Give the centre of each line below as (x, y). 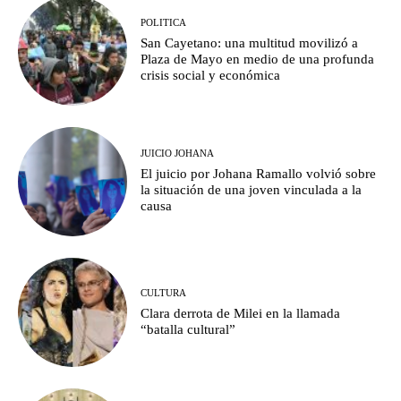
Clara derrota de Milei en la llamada (241, 313)
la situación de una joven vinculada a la (252, 190)
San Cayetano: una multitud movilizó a (250, 43)
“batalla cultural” (188, 329)
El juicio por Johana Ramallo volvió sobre (259, 174)
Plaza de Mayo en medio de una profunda (258, 59)
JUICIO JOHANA (178, 154)
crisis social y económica (211, 75)
